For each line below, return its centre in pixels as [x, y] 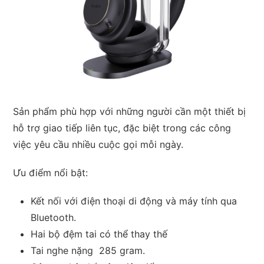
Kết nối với [56, 201]
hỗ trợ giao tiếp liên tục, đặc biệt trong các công [122, 128]
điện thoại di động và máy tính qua [159, 201]
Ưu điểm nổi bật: [51, 172]
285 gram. [122, 250]
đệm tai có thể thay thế [114, 234]
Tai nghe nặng [65, 250]
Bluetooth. [54, 217]
